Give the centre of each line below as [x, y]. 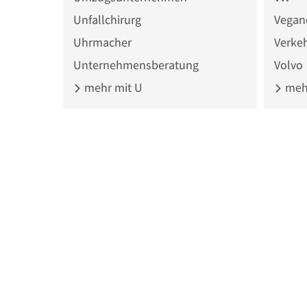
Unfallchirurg [107, 19]
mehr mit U [112, 87]
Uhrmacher [102, 42]
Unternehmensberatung [136, 64]
